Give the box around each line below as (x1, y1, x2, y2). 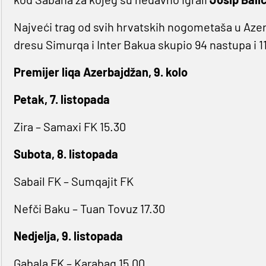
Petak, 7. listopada (13, 92, 110, 107)
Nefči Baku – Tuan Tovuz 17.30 (13, 201, 165, 216)
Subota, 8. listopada (13, 147, 118, 161)
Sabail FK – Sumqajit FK (13, 174, 134, 189)
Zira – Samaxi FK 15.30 (13, 119, 126, 134)
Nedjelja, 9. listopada (13, 229, 123, 243)
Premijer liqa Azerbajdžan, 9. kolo (13, 65, 188, 80)
